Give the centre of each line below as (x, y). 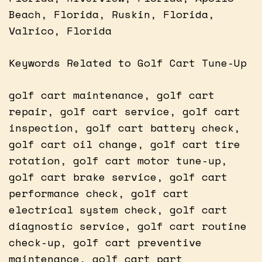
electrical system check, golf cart (118, 209)
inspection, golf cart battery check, (125, 127)
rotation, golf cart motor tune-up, (118, 160)
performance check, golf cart (99, 193)
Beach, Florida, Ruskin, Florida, (112, 14)
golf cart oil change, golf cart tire (125, 144)
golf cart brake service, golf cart (118, 176)
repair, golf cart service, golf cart (125, 111)
